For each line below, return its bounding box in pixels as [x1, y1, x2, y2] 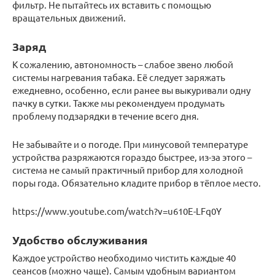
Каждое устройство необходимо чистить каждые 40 [12, 251, 236, 263]
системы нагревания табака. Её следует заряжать [12, 71, 225, 83]
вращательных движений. [12, 11, 126, 23]
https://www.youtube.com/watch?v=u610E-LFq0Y [12, 204, 222, 217]
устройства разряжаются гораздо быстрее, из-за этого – [12, 150, 252, 163]
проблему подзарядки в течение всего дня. [12, 109, 199, 122]
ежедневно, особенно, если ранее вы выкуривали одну [12, 83, 250, 96]
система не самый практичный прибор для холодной [12, 163, 243, 176]
